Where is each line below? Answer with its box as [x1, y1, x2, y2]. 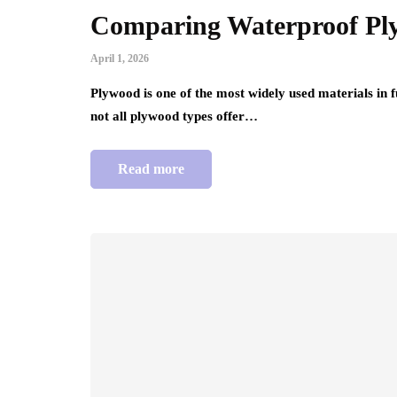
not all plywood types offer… [90, 109, 258, 124]
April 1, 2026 [90, 52, 149, 66]
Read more [118, 161, 184, 177]
